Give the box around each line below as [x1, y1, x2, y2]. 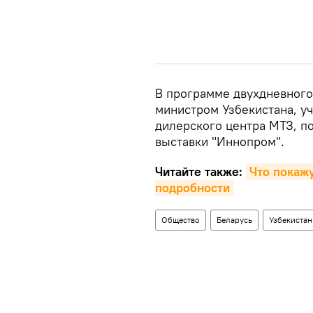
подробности [155, 179, 230, 196]
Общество [161, 214, 200, 225]
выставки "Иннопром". [155, 133, 284, 150]
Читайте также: [155, 163, 246, 180]
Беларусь [217, 214, 252, 225]
